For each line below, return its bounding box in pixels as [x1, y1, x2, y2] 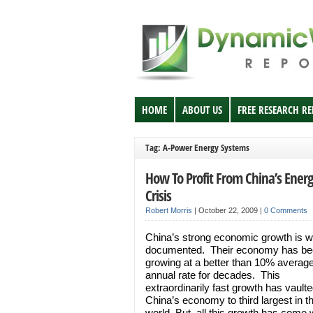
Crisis [145, 185, 171, 205]
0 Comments [264, 206, 307, 214]
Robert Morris [145, 206, 192, 214]
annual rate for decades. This [145, 269, 280, 281]
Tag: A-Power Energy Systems [145, 141, 249, 154]
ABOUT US [182, 103, 222, 117]
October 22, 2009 [198, 206, 260, 214]
